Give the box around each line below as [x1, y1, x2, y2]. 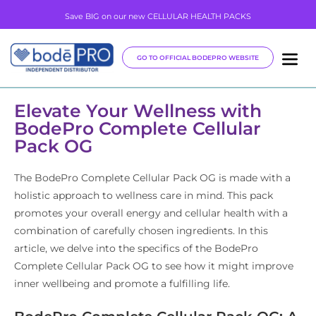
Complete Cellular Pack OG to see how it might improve [14, 259, 293, 272]
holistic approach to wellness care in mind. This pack [14, 188, 273, 202]
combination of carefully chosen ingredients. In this [14, 224, 268, 237]
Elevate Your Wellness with [14, 99, 262, 121]
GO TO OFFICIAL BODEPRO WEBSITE [137, 54, 260, 62]
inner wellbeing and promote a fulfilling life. [14, 276, 230, 290]
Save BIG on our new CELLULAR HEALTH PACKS [65, 11, 251, 21]
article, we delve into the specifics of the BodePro [14, 241, 258, 255]
